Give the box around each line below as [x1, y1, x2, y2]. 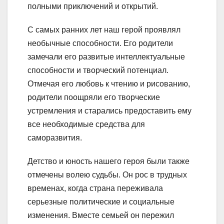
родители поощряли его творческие [27, 92, 160, 101]
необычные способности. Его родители [27, 38, 173, 47]
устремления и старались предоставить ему [27, 106, 191, 115]
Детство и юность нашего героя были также [27, 156, 189, 165]
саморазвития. [27, 133, 82, 142]
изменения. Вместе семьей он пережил [27, 210, 174, 219]
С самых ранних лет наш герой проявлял [27, 25, 180, 34]
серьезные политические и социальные [27, 197, 174, 206]
